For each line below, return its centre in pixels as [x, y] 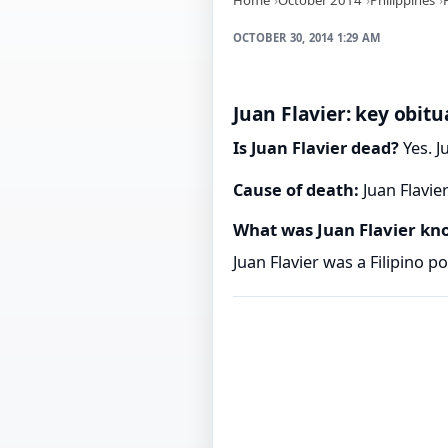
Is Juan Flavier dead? [316, 148]
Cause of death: [296, 190]
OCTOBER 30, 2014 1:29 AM [307, 37]
